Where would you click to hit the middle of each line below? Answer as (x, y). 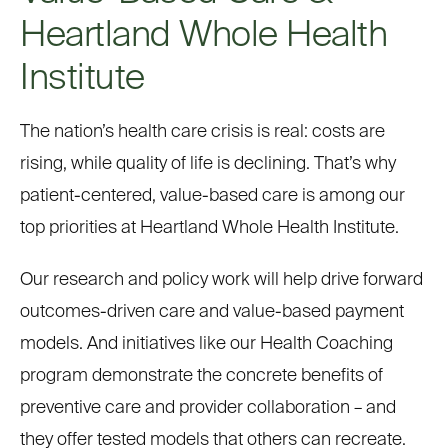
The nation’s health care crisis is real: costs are (202, 132)
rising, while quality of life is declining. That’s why (208, 164)
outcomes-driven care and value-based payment (212, 312)
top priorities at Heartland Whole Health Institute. (209, 228)
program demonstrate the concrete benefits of (201, 376)
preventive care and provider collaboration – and (208, 408)
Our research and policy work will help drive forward (221, 280)
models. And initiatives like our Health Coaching (206, 344)
